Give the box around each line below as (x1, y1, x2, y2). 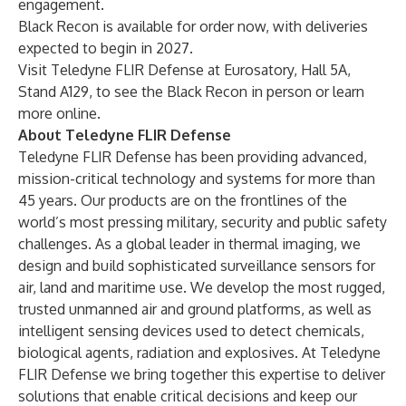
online (56, 104, 97, 122)
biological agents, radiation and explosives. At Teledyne (18, 343, 381, 362)
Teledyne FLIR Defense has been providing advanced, (18, 148, 367, 166)
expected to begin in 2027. (18, 39, 193, 57)
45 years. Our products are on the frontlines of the (18, 191, 347, 209)
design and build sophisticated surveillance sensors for (18, 256, 375, 275)
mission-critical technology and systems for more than (18, 169, 375, 188)
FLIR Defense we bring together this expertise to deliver (18, 365, 385, 383)
